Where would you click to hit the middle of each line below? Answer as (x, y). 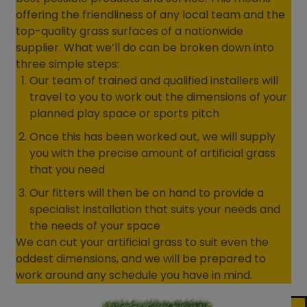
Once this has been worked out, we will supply (153, 137)
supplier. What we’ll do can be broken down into (145, 48)
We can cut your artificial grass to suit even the (143, 243)
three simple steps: (68, 64)
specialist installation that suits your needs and (155, 210)
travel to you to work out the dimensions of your (159, 97)
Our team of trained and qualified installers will (154, 81)
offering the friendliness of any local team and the (151, 15)
